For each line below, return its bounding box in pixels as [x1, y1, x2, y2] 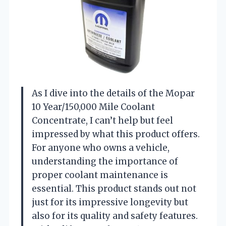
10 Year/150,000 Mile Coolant [32, 101, 155, 112]
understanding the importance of [32, 155, 178, 167]
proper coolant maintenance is [32, 169, 168, 181]
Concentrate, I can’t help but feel [32, 115, 173, 126]
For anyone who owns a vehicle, [32, 142, 169, 153]
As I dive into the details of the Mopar [32, 87, 195, 99]
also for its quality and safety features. [32, 210, 198, 221]
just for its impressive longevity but [32, 196, 188, 208]
